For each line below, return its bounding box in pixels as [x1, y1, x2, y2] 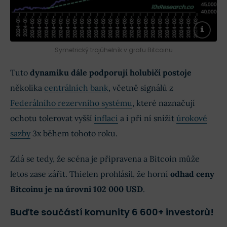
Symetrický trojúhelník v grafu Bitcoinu [54, 46, 173, 55]
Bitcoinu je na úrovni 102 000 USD [10, 184, 143, 195]
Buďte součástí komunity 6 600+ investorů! [10, 206, 214, 219]
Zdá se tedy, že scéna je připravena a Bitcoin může [10, 154, 200, 164]
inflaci [94, 113, 118, 124]
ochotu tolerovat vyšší [10, 113, 94, 124]
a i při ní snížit [118, 113, 176, 124]
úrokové [176, 113, 207, 124]
